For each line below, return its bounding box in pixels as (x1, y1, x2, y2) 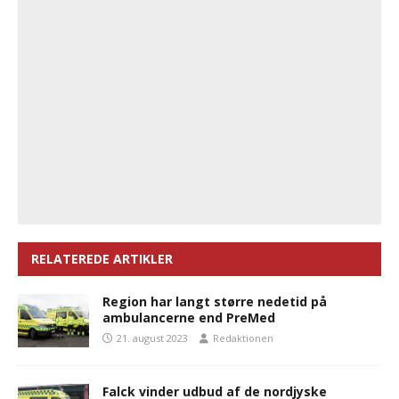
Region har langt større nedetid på (102, 293, 327, 311)
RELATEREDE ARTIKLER (31, 250, 173, 268)
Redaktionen (213, 331, 273, 346)
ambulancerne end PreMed (102, 309, 275, 327)
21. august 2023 (117, 331, 188, 346)
